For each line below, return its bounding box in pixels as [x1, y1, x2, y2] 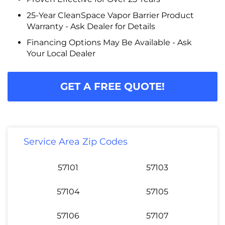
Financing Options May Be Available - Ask [26, 37, 192, 47]
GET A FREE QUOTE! [60, 80, 165, 92]
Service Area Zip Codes [24, 136, 128, 147]
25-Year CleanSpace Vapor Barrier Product [26, 10, 194, 20]
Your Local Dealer [26, 48, 95, 58]
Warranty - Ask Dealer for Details [26, 21, 155, 31]
